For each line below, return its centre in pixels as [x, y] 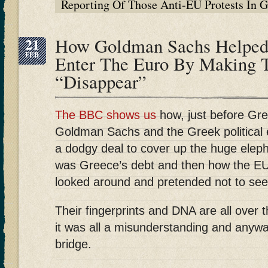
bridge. [73, 244]
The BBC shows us [106, 115]
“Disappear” [101, 82]
